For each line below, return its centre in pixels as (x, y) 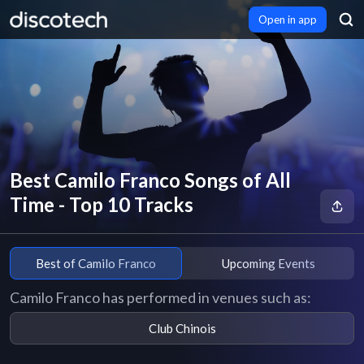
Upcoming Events (268, 263)
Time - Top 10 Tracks (102, 204)
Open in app (288, 19)
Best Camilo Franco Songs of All (150, 180)
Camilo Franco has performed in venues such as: (160, 297)
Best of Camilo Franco (96, 263)
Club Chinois (182, 328)
